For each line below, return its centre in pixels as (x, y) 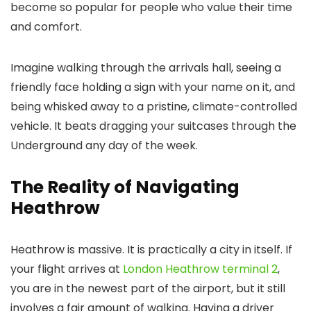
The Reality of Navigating (125, 187)
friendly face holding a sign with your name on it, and (153, 87)
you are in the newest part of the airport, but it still (148, 289)
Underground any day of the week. (104, 146)
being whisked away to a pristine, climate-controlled (154, 107)
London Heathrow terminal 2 (200, 269)
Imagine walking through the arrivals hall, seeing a (146, 68)
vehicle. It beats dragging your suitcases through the (153, 126)
